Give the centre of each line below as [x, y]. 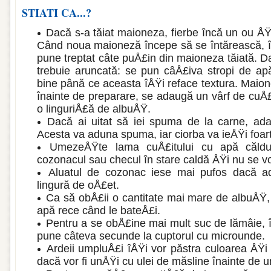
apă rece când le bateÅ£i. [99, 211]
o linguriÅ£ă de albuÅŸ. [94, 109]
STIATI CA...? [57, 13]
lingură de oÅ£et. [78, 185]
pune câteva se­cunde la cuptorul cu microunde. [151, 236]
